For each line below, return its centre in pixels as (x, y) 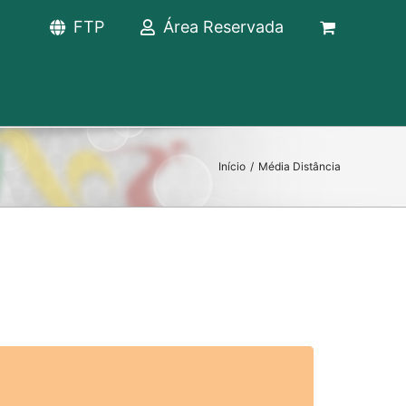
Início (232, 166)
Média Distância (300, 166)
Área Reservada (223, 27)
